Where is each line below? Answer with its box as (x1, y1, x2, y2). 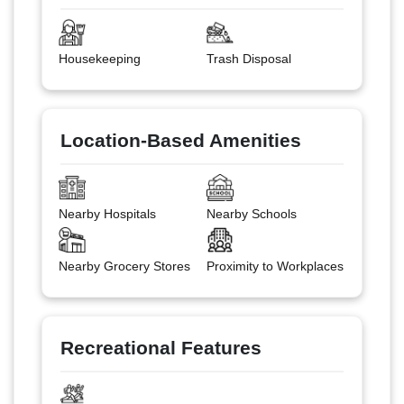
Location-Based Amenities (60, 129, 301, 151)
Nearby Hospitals (58, 206, 156, 221)
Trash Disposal (207, 50, 291, 66)
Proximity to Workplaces (207, 258, 344, 273)
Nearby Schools (207, 206, 297, 221)
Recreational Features (60, 336, 262, 358)
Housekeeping (58, 50, 141, 66)
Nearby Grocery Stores (58, 258, 190, 273)
